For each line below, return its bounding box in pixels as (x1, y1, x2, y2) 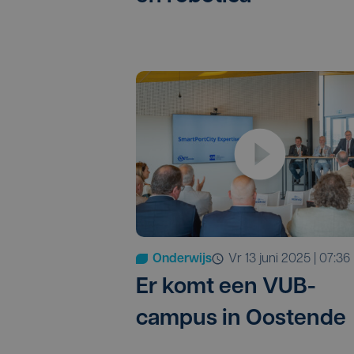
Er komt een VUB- (136, 276, 316, 299)
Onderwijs (153, 252, 212, 265)
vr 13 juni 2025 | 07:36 (237, 252, 350, 265)
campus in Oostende (136, 307, 346, 330)
